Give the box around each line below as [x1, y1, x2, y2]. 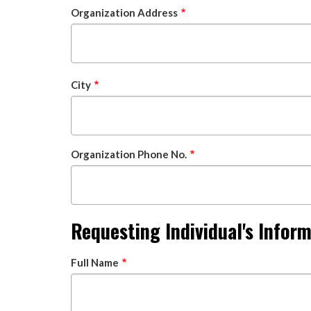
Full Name [71, 255, 119, 269]
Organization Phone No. [71, 147, 187, 160]
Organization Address [71, 6, 178, 19]
